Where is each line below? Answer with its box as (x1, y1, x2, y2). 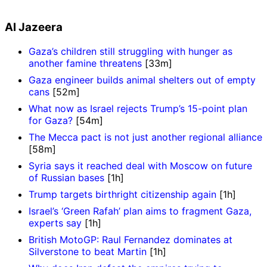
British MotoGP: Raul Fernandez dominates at (29, 234, 232, 246)
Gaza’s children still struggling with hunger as (29, 45, 232, 58)
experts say (29, 217, 82, 229)
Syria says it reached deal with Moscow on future (29, 160, 252, 172)
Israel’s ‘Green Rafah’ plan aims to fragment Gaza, (29, 205, 252, 218)
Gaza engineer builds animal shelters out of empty (29, 74, 256, 86)
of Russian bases (29, 172, 104, 184)
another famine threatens (29, 57, 142, 70)
